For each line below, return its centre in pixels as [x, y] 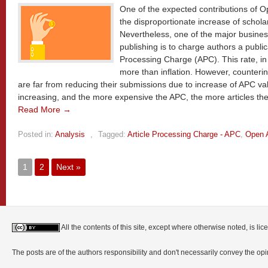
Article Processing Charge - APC [184, 134]
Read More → [45, 109]
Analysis [70, 134]
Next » [68, 167]
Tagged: [112, 134]
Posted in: [36, 134]
